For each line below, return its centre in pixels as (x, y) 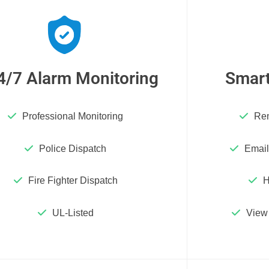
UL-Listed (73, 213)
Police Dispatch (73, 148)
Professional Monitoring (73, 116)
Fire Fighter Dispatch (73, 181)
